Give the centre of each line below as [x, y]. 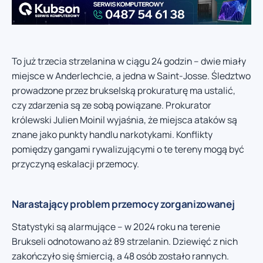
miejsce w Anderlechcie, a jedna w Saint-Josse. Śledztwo [131, 75]
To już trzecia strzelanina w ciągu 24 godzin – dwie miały [129, 61]
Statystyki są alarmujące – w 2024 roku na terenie [116, 226]
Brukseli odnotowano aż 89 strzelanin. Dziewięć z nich [125, 241]
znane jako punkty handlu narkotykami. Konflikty [112, 134]
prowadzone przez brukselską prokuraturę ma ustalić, [124, 90]
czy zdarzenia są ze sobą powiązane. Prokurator [112, 105]
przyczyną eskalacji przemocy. [75, 163]
